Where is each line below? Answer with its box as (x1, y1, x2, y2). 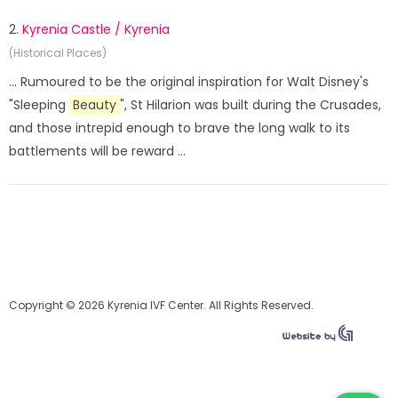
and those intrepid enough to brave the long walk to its (9, 119, 350, 137)
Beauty (73, 96, 116, 114)
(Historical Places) (9, 45, 107, 60)
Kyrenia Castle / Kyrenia (22, 20, 170, 38)
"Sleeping (9, 96, 69, 114)
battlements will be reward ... (9, 142, 186, 160)
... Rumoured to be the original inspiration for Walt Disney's (9, 73, 369, 91)
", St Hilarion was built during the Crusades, (120, 96, 381, 114)
